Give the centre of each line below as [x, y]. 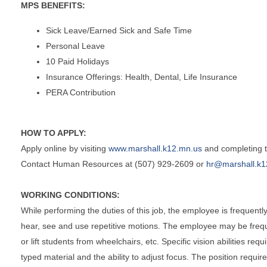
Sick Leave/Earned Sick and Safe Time [119, 30]
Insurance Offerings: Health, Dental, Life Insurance [142, 77]
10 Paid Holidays [77, 61]
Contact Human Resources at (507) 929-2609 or [114, 164]
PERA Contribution [81, 92]
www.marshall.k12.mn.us [155, 148]
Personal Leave [75, 46]
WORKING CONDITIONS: [72, 195]
